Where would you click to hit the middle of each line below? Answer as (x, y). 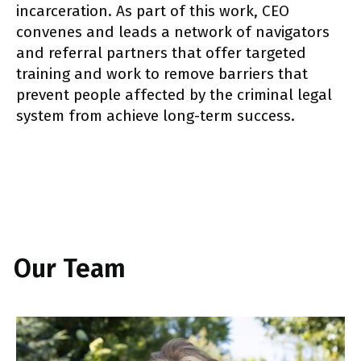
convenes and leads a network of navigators (173, 32)
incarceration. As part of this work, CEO (153, 11)
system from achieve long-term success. (156, 116)
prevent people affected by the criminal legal (174, 95)
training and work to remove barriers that (162, 74)
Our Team (70, 269)
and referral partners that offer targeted (161, 53)
